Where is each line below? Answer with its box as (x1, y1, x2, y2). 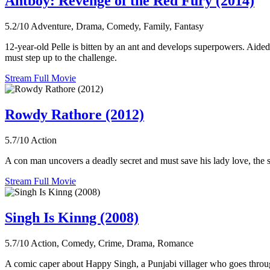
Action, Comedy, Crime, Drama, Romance (31, 237, 193, 248)
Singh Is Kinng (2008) (5, 209, 139, 225)
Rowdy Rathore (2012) (5, 107, 144, 123)
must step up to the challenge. (5, 52, 117, 63)
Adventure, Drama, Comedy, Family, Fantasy (31, 21, 204, 32)
